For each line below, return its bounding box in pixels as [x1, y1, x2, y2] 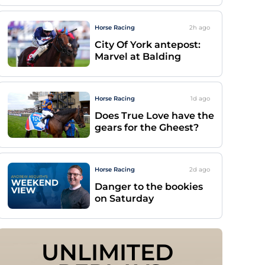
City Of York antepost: [95, 39, 201, 50]
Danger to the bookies [95, 181, 203, 192]
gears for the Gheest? [95, 122, 199, 133]
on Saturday [95, 193, 154, 204]
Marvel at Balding [95, 51, 181, 62]
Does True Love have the [95, 110, 214, 121]
